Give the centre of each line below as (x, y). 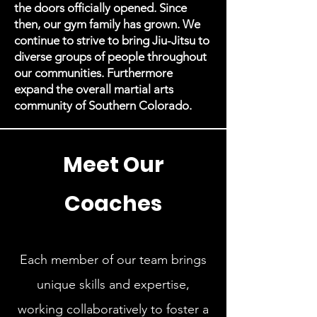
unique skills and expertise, (113, 284)
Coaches (113, 204)
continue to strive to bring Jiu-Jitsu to (112, 40)
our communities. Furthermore (93, 73)
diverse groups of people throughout (110, 57)
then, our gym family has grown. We (107, 24)
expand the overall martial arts (94, 89)
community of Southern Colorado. (104, 105)
